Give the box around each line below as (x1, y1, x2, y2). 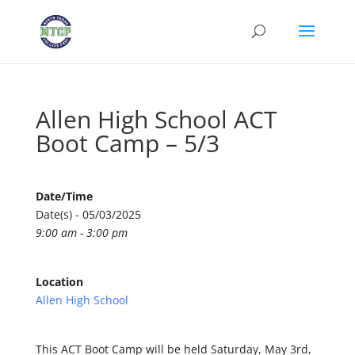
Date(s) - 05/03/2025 (35, 207, 141, 222)
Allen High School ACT (35, 103, 277, 136)
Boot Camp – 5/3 (35, 127, 219, 159)
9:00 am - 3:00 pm (35, 225, 128, 240)
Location (35, 274, 83, 289)
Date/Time (35, 189, 93, 204)
